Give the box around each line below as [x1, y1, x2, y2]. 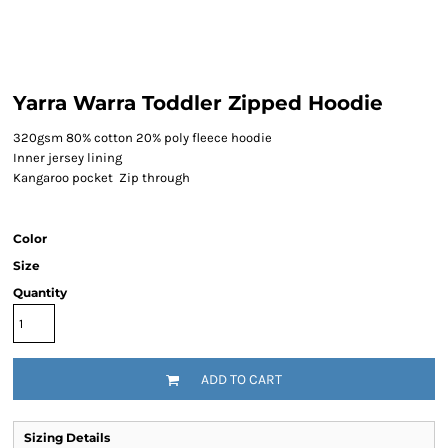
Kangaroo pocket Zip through [13, 170, 190, 185]
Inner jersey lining [13, 150, 122, 165]
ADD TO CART [201, 371, 282, 389]
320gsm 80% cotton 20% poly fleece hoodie [13, 130, 272, 145]
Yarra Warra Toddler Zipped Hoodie [13, 91, 383, 115]
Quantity [13, 285, 67, 300]
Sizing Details [24, 430, 110, 445]
